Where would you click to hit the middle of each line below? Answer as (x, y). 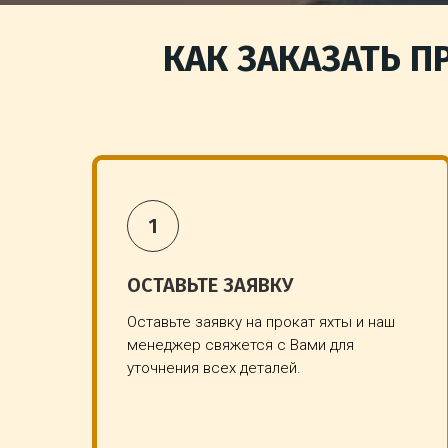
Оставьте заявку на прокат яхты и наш (261, 321)
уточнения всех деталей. (214, 367)
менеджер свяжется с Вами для (240, 344)
